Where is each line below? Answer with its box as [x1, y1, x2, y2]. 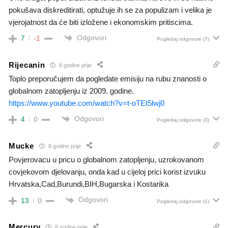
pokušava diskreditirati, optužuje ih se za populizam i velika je [9, 5, 212, 14]
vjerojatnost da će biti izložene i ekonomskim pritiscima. [9, 17, 193, 26]
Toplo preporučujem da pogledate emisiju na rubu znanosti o [9, 74, 207, 83]
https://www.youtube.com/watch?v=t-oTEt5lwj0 [9, 99, 164, 108]
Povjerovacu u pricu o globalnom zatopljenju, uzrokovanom [9, 155, 204, 164]
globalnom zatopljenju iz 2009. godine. [9, 87, 134, 96]
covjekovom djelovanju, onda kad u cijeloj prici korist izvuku [9, 167, 206, 177]
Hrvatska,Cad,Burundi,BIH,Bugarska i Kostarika [9, 180, 168, 189]
